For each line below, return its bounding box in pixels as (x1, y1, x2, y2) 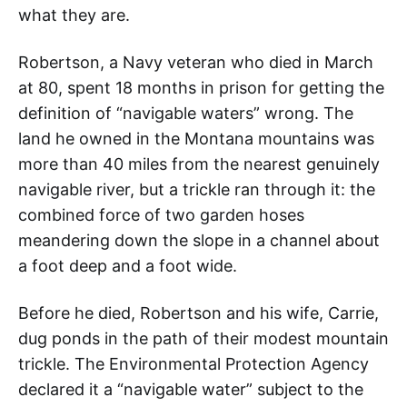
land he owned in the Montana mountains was (18, 129, 374, 148)
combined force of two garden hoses (18, 205, 304, 224)
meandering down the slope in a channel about (18, 231, 380, 250)
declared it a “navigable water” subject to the (18, 380, 363, 399)
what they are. (18, 5, 130, 25)
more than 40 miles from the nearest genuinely (18, 154, 380, 174)
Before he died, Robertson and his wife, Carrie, (18, 303, 379, 323)
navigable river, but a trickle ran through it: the (18, 180, 375, 199)
